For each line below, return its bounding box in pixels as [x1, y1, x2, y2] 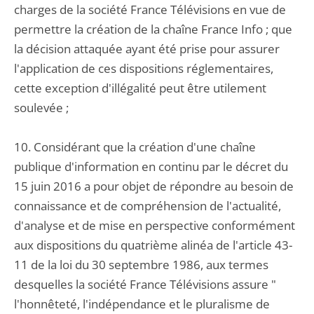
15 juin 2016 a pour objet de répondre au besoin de [14, 178, 294, 194]
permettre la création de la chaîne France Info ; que [14, 21, 292, 37]
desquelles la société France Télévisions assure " [14, 276, 276, 292]
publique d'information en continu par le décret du [14, 158, 288, 175]
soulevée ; [14, 100, 69, 116]
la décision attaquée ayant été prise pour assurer [14, 41, 280, 57]
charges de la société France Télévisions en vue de [14, 1, 286, 18]
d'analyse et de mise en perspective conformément [14, 217, 295, 233]
